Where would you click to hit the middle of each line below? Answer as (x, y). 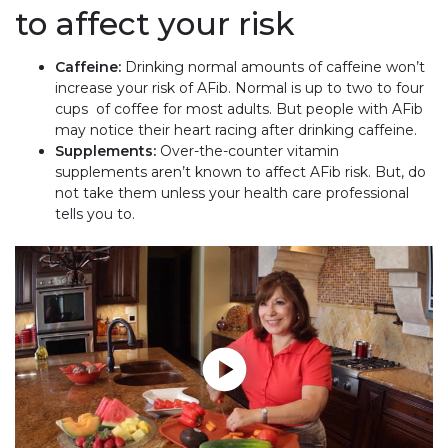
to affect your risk (155, 23)
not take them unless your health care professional (232, 192)
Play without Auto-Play (95, 255)
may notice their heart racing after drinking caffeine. (236, 129)
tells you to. (95, 213)
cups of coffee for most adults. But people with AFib (239, 108)
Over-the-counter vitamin (247, 150)
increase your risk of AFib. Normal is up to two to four (239, 87)
